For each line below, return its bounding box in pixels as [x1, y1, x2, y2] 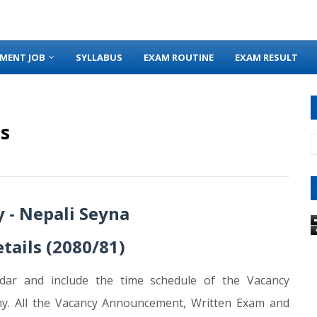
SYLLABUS [76, 51, 122, 64]
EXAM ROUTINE [144, 51, 214, 64]
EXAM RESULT [235, 51, 298, 64]
